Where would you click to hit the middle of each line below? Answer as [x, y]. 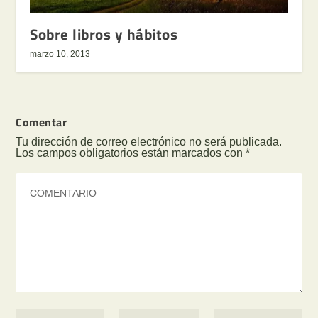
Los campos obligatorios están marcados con [131, 153]
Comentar [42, 122]
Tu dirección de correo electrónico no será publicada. [149, 141]
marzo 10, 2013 [60, 54]
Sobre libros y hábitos [104, 34]
